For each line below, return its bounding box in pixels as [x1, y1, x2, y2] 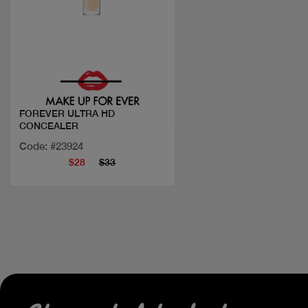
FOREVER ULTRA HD [19, 108, 115, 120]
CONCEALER [19, 120, 78, 132]
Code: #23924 [19, 140, 83, 153]
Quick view [66, 38, 119, 51]
